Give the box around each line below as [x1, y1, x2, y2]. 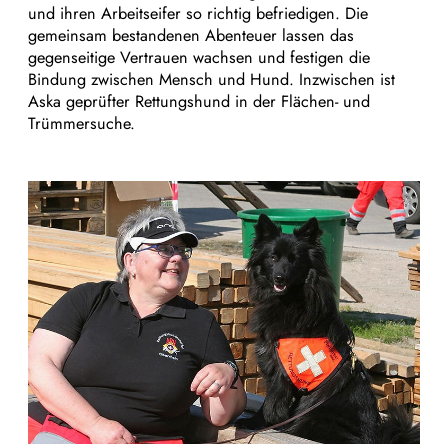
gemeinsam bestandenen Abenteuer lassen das [28, 24, 354, 48]
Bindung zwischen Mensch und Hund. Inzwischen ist [28, 68, 395, 92]
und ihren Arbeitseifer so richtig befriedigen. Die [28, 2, 368, 26]
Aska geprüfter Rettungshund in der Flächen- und [28, 90, 370, 114]
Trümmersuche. [28, 112, 135, 136]
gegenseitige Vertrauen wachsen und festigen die [28, 46, 370, 70]
